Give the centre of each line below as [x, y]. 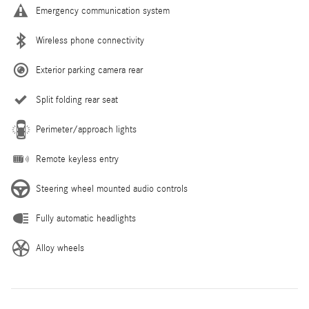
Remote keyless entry [77, 160]
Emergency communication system [103, 11]
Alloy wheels [60, 249]
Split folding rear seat [77, 100]
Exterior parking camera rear [89, 71]
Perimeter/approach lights [86, 130]
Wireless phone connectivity [90, 41]
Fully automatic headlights [86, 219]
